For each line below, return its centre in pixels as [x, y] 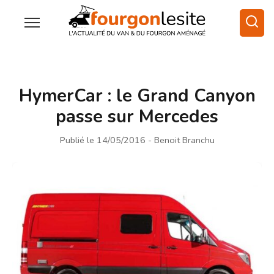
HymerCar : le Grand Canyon [137, 95]
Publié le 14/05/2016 [102, 140]
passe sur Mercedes [137, 116]
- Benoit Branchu [181, 140]
